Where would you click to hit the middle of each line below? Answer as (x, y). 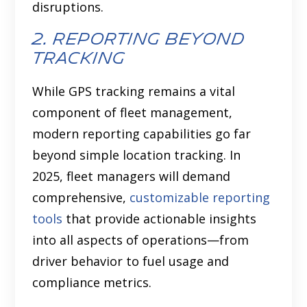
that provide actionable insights (160, 219)
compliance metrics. (92, 283)
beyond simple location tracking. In (137, 155)
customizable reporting (200, 198)
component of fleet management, (133, 113)
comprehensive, (81, 198)
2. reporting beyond (139, 39)
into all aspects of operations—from (141, 240)
